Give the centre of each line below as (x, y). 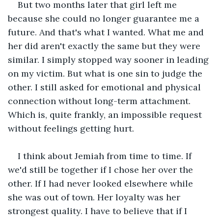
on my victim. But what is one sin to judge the (106, 73)
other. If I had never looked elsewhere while (102, 183)
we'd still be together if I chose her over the (102, 169)
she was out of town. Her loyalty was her (95, 197)
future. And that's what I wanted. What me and (107, 32)
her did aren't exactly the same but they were (105, 46)
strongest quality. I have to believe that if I (99, 211)
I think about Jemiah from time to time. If (106, 156)
